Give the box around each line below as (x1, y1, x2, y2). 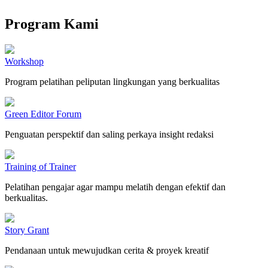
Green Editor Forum (5, 108, 81, 119)
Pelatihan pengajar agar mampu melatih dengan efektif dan (5, 181, 226, 192)
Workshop (5, 56, 44, 66)
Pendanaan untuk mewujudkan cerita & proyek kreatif (5, 245, 209, 255)
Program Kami (5, 16, 99, 32)
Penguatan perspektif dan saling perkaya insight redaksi (5, 129, 214, 139)
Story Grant (5, 224, 49, 235)
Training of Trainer (5, 161, 76, 172)
